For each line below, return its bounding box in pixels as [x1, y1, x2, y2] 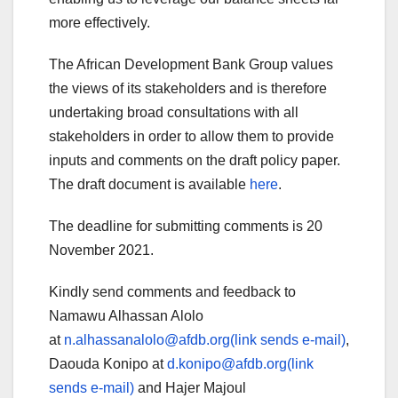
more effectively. [49, 15, 150, 31]
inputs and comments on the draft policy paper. [49, 153, 340, 169]
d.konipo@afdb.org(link [167, 356, 314, 372]
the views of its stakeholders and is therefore [49, 81, 327, 97]
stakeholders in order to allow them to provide [49, 129, 334, 145]
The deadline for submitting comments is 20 [49, 219, 322, 235]
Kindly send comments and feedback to [49, 284, 296, 300]
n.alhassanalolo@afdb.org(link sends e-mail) [64, 332, 346, 348]
